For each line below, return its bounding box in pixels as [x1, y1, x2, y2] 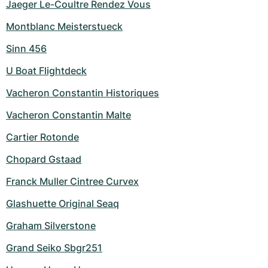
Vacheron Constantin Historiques [6, 87, 159, 99]
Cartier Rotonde [6, 131, 79, 144]
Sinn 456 [6, 42, 47, 55]
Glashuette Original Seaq [6, 197, 119, 210]
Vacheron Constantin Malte [6, 109, 131, 121]
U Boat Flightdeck [6, 65, 87, 77]
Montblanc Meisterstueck [6, 20, 123, 33]
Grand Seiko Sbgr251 [6, 242, 102, 254]
